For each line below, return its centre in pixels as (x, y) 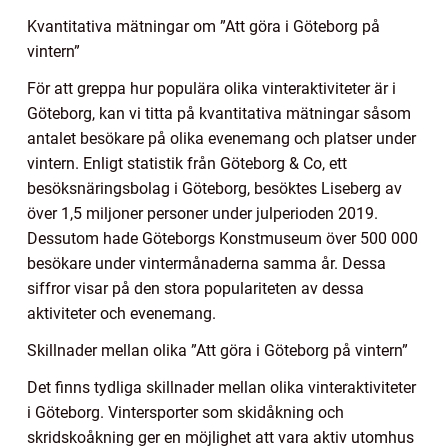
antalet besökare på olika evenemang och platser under (221, 139)
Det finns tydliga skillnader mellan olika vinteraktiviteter (221, 388)
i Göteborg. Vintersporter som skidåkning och (185, 413)
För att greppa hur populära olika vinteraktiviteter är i (211, 89)
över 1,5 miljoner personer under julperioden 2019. (202, 214)
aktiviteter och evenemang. (121, 314)
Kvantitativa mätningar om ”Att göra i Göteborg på (203, 27)
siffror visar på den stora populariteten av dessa (195, 289)
